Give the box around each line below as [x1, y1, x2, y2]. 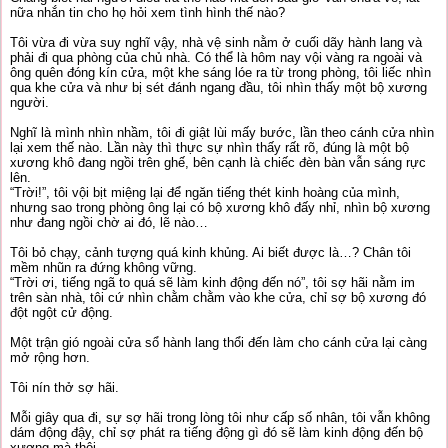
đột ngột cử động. [10, 305, 113, 320]
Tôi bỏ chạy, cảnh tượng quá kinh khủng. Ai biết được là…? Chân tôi [10, 245, 411, 260]
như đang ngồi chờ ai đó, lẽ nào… [10, 215, 208, 230]
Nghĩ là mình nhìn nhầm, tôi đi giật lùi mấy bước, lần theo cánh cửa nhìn [10, 125, 434, 140]
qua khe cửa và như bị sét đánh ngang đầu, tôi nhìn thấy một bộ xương [10, 80, 427, 95]
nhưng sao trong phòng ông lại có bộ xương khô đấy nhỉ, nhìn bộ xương [10, 200, 430, 215]
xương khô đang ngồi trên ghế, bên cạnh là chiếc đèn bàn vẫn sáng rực [10, 155, 426, 170]
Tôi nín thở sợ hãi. [10, 380, 119, 395]
